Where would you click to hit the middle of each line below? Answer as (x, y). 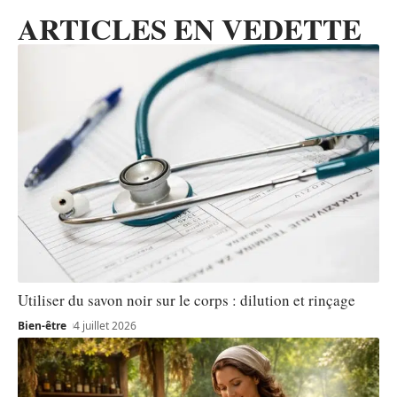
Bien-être (42, 326)
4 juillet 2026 (105, 326)
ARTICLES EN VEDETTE (190, 28)
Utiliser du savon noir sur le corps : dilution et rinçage (187, 300)
